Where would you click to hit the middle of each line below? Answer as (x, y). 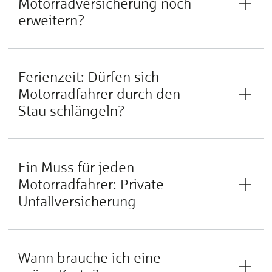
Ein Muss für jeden (76, 167)
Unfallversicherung (77, 201)
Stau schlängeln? (72, 111)
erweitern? (52, 20)
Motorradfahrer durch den (99, 94)
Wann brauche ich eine (90, 258)
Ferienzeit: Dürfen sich (89, 77)
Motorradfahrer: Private (91, 184)
